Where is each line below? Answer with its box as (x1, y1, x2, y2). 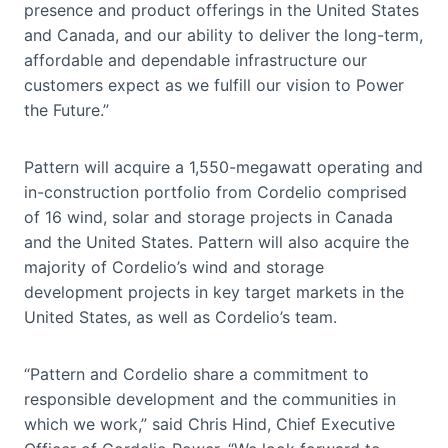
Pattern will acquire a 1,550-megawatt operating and (24, 156, 423, 177)
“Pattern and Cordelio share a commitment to (24, 363, 369, 384)
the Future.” (24, 99, 109, 120)
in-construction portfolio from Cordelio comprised (24, 181, 407, 202)
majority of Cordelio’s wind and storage (24, 256, 324, 277)
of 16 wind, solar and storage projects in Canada (24, 206, 393, 227)
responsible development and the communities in (24, 388, 396, 409)
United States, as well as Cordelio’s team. (24, 306, 337, 327)
